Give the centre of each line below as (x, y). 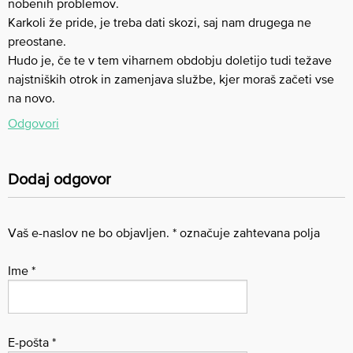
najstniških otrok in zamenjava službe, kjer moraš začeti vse (171, 79)
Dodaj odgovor (59, 179)
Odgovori (33, 123)
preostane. (37, 41)
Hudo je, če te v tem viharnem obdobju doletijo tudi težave (170, 60)
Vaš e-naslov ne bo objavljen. (89, 233)
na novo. (32, 98)
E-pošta (30, 342)
